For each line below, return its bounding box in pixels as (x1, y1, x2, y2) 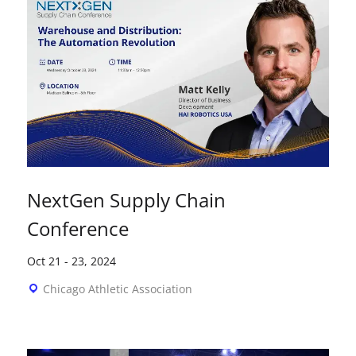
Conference (26, 215, 129, 242)
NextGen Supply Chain (26, 187, 226, 214)
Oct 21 (26, 253, 61, 269)
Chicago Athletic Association (42, 281, 192, 297)
